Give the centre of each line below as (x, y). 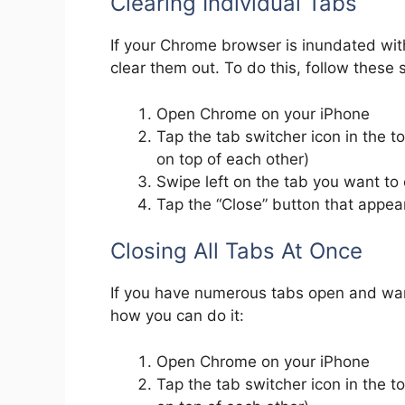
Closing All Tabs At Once (236, 251)
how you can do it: (177, 316)
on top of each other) (233, 159)
